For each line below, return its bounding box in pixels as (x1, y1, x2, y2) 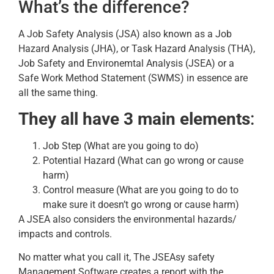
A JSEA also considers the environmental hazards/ (18, 213, 237, 225)
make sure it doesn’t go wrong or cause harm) (43, 198, 239, 210)
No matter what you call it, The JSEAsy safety (18, 251, 215, 264)
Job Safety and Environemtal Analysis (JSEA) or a (18, 57, 234, 69)
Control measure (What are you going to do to (43, 183, 239, 196)
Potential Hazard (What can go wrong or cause (43, 154, 243, 166)
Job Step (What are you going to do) (43, 139, 199, 152)
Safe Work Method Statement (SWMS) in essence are (18, 72, 248, 84)
